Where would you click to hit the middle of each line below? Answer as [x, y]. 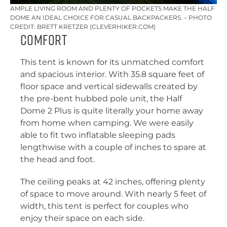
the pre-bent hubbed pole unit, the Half [101, 99]
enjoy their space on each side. [82, 218]
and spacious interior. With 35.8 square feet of [112, 74]
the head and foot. [59, 160]
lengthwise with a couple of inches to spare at [113, 147]
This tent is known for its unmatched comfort [112, 62]
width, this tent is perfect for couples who [104, 206]
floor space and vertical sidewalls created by [109, 87]
